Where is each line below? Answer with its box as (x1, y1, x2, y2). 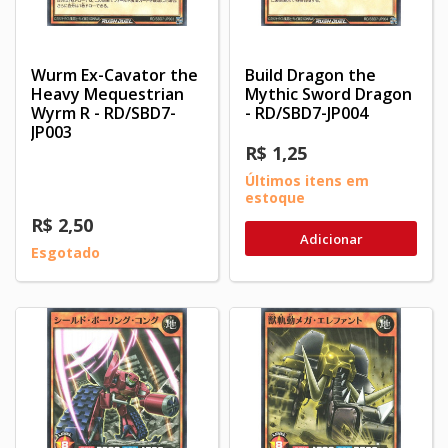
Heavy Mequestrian (31, 82, 184, 105)
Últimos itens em (245, 170, 369, 190)
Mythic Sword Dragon (245, 82, 412, 105)
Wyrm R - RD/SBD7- (31, 101, 176, 124)
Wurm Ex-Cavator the (31, 63, 198, 86)
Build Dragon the (245, 63, 376, 86)
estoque (245, 187, 305, 207)
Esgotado (31, 243, 100, 263)
